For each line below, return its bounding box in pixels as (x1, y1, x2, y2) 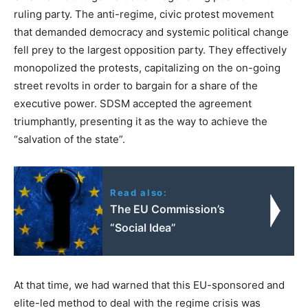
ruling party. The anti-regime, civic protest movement (14, 7, 274, 21)
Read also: (110, 186, 168, 198)
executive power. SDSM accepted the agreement (14, 96, 252, 110)
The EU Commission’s (110, 201, 225, 216)
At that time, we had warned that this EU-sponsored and (14, 278, 285, 291)
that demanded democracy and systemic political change (14, 25, 289, 38)
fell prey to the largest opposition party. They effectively (14, 43, 287, 56)
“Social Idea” (110, 220, 177, 234)
